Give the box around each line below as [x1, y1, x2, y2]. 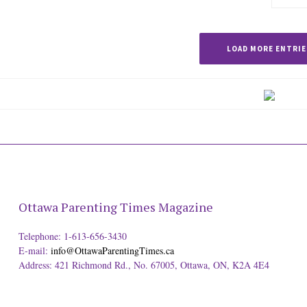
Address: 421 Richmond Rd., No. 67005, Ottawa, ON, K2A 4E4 [18, 258, 269, 271]
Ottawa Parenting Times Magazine [18, 199, 213, 215]
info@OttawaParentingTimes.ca [50, 244, 174, 257]
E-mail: [18, 244, 51, 257]
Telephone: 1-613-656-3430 [18, 230, 127, 243]
